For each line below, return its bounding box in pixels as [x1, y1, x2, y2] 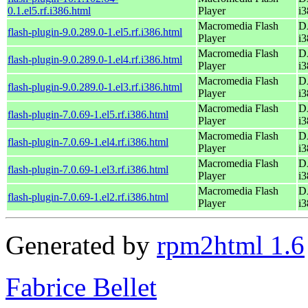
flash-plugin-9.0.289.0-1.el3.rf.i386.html [8, 80, 182, 93]
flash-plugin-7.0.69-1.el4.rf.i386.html [8, 135, 168, 148]
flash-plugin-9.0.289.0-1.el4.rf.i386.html [8, 53, 182, 65]
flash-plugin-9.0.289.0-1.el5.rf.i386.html [8, 25, 182, 38]
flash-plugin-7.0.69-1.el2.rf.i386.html [8, 190, 168, 203]
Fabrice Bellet [5, 272, 157, 302]
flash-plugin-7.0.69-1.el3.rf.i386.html [8, 163, 168, 175]
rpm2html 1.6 [157, 230, 305, 260]
